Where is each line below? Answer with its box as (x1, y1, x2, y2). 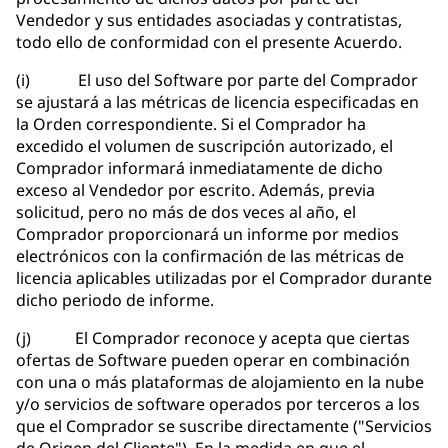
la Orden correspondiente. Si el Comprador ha (16, 113, 366, 136)
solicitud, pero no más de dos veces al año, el (16, 201, 356, 224)
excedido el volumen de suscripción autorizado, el (16, 135, 393, 158)
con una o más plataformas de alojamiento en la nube (16, 371, 424, 394)
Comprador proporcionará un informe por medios (16, 223, 399, 246)
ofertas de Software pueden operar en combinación (16, 349, 410, 372)
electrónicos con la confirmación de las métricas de (16, 245, 404, 268)
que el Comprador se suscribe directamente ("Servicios (16, 415, 432, 438)
